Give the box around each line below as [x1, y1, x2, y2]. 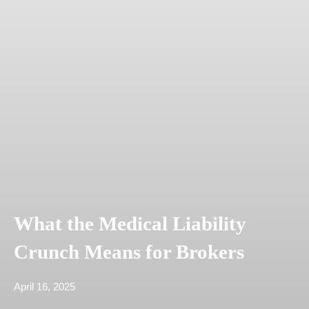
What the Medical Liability [14, 213, 246, 235]
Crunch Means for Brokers [14, 241, 244, 263]
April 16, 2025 [14, 281, 75, 293]
